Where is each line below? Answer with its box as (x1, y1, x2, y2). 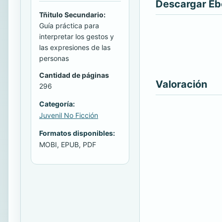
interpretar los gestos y (39, 32, 114, 41)
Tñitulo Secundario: (39, 10, 106, 19)
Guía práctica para (39, 21, 99, 30)
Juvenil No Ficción (39, 111, 98, 119)
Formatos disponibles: (39, 128, 115, 137)
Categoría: (39, 99, 75, 108)
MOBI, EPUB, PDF (39, 140, 96, 149)
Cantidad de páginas (39, 70, 109, 79)
